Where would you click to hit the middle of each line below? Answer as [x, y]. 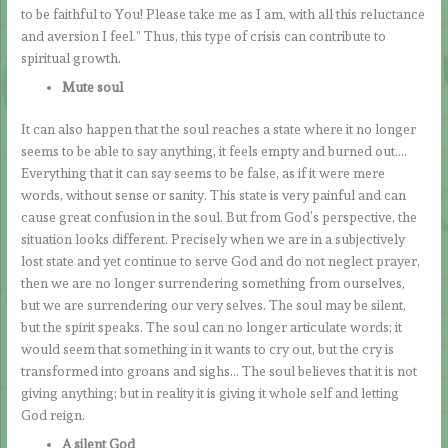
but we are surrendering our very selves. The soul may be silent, [214, 305]
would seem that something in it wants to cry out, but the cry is [208, 349]
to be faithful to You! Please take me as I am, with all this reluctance [223, 13]
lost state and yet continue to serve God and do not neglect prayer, [221, 261]
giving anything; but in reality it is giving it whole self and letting [210, 393]
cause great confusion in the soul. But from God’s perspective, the [219, 217]
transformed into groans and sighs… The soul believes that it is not [219, 371]
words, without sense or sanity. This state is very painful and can [214, 195]
